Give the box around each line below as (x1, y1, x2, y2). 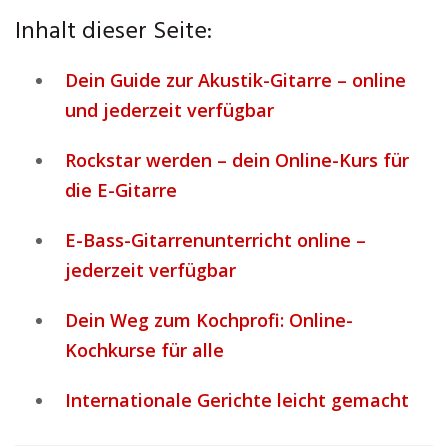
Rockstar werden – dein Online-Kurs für (65, 148, 409, 172)
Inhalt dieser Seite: (15, 13, 212, 51)
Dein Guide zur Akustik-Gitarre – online (65, 68, 406, 92)
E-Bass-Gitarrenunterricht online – (65, 228, 366, 252)
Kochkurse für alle (65, 338, 224, 362)
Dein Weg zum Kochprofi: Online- (65, 308, 353, 332)
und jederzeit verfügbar (65, 98, 274, 122)
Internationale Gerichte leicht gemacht (65, 388, 409, 412)
